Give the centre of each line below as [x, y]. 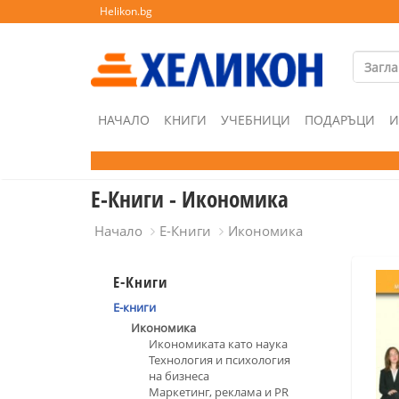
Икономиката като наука [218, 344]
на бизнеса [179, 376]
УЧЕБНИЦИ [256, 120]
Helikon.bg [126, 11]
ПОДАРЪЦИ [340, 120]
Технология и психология [220, 360]
